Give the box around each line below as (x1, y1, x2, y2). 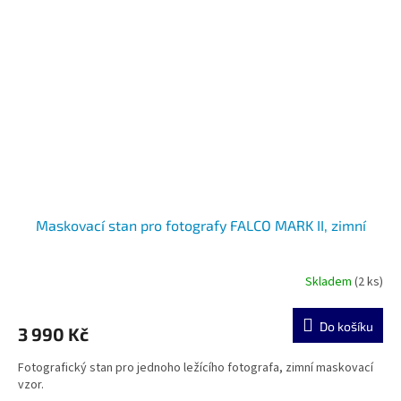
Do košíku (320, 319, 373, 335)
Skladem (305, 272, 354, 291)
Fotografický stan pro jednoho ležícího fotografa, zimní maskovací (18, 359, 373, 378)
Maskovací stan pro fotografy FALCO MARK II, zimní (35, 217, 366, 235)
